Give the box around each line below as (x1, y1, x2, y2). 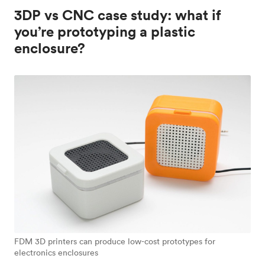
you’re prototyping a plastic (14, 22, 195, 41)
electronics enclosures (14, 247, 98, 258)
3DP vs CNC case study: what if (14, 6, 221, 24)
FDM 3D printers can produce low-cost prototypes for (14, 235, 215, 247)
